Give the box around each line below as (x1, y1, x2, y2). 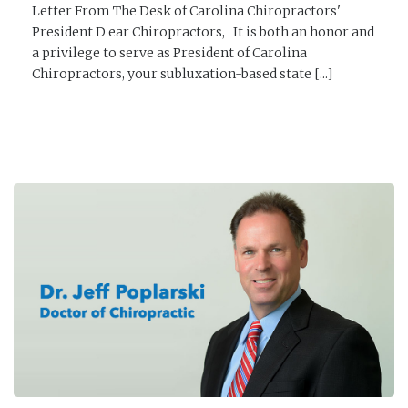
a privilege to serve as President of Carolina (32, 45, 307, 61)
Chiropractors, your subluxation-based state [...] (32, 66, 332, 82)
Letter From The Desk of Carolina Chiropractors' (32, 3, 341, 19)
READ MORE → (32, 110, 126, 120)
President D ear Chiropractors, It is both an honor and (32, 24, 374, 40)
